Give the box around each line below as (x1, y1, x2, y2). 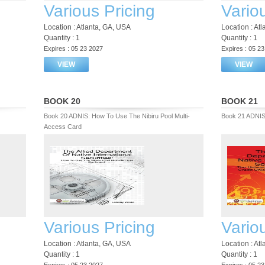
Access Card (44, 123, 82, 130)
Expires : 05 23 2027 (44, 45, 103, 52)
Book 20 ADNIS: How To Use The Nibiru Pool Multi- (44, 112, 190, 119)
